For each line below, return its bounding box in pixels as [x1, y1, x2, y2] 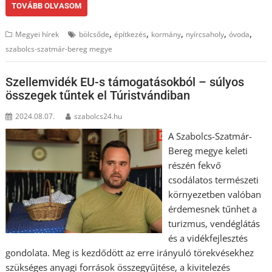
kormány [151, 29, 182, 39]
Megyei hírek [15, 29, 59, 39]
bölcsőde [79, 29, 110, 39]
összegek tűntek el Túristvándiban [5, 88, 191, 103]
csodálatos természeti [168, 174, 259, 186]
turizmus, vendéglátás [168, 217, 260, 229]
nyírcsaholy [186, 29, 225, 39]
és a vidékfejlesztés [168, 232, 248, 244]
